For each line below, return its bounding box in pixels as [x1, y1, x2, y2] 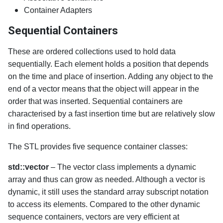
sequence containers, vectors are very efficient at [8, 213, 179, 221]
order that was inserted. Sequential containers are [8, 97, 183, 106]
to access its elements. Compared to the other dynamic [8, 200, 200, 209]
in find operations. [8, 122, 71, 130]
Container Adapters [24, 6, 92, 14]
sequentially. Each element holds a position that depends [8, 60, 209, 68]
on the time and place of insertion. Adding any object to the [8, 72, 213, 81]
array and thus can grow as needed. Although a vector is [8, 175, 205, 184]
